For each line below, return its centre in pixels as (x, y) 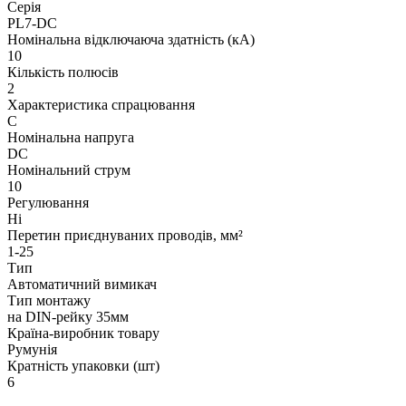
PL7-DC (32, 23)
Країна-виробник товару (83, 333)
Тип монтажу (49, 300)
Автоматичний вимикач (82, 284)
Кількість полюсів (63, 72)
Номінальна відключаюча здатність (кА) (131, 39)
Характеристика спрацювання (101, 104)
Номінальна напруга (71, 137)
